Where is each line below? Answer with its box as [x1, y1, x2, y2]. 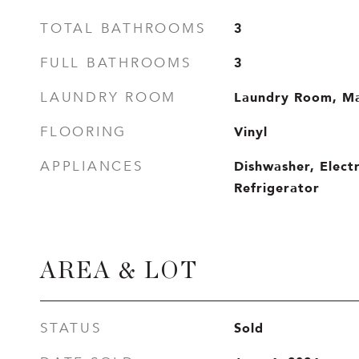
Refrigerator [233, 177, 320, 198]
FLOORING [40, 123, 127, 140]
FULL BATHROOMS [40, 54, 192, 71]
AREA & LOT [40, 260, 199, 283]
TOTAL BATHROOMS [40, 20, 206, 37]
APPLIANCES [40, 158, 143, 175]
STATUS [40, 320, 102, 337]
